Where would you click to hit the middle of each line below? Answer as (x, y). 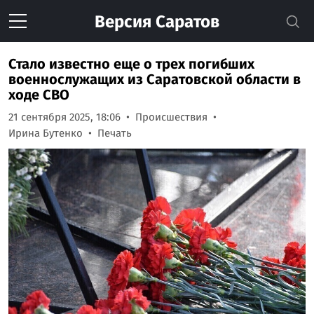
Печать (115, 133)
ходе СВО (39, 95)
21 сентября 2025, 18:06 (64, 117)
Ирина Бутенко (46, 133)
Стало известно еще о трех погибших (131, 64)
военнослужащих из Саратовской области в (155, 79)
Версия (123, 22)
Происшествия (171, 117)
